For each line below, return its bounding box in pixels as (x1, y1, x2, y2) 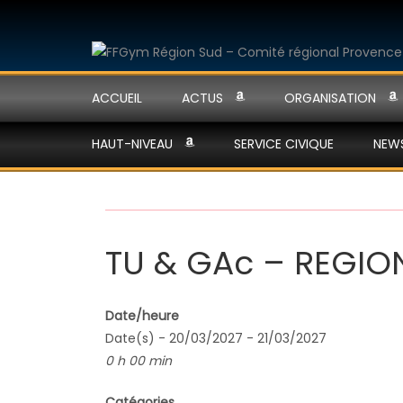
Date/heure (105, 307, 179, 326)
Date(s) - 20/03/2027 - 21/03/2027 (105, 329, 327, 348)
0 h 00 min (105, 352, 172, 371)
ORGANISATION (284, 89, 376, 107)
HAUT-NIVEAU (92, 135, 173, 153)
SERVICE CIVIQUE (234, 135, 334, 153)
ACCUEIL (92, 89, 142, 107)
